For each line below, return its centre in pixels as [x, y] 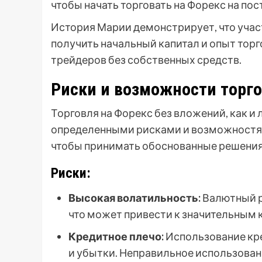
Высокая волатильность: [135, 198]
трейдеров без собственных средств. [146, 60]
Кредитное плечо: [116, 237]
